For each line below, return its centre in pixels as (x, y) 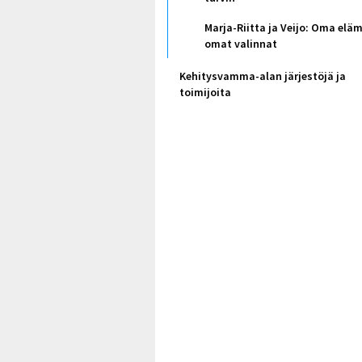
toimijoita (205, 92)
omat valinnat (241, 43)
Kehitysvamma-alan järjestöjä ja (263, 76)
